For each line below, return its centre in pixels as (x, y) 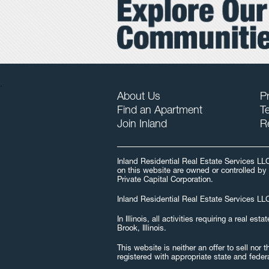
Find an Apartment (159, 111)
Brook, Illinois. (141, 229)
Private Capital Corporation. (165, 180)
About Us (138, 97)
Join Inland (142, 125)
